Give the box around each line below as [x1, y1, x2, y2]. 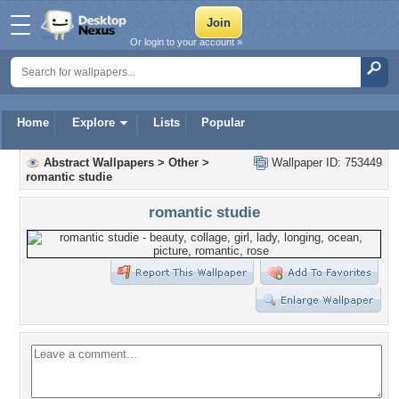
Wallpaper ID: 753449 [268, 156, 382, 169]
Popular [201, 116, 245, 129]
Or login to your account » [130, 37, 242, 47]
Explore [72, 116, 115, 129]
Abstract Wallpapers [44, 156, 154, 169]
